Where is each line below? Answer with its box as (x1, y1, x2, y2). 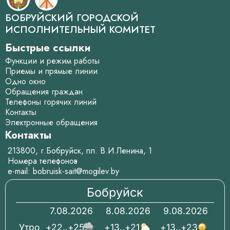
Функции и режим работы (5, 55, 100, 67)
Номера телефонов (8, 155, 78, 167)
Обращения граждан (5, 86, 83, 98)
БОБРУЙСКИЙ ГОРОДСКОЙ (5, 11, 139, 25)
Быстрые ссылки (5, 41, 90, 55)
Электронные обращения (5, 117, 98, 128)
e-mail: (8, 165, 33, 177)
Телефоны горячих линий (5, 96, 97, 108)
